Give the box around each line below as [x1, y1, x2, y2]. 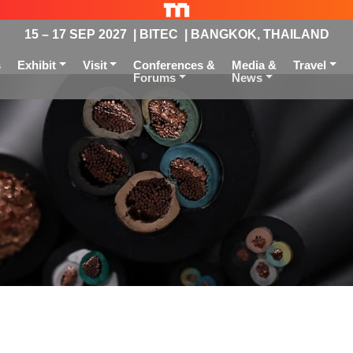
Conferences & [133, 58, 216, 72]
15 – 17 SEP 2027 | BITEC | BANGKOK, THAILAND [24, 28, 329, 41]
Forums [133, 70, 176, 84]
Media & [232, 58, 277, 72]
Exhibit [17, 58, 56, 72]
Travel [293, 58, 327, 72]
